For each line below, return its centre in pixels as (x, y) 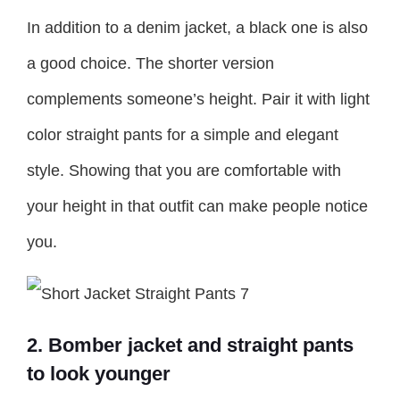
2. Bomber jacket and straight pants (190, 346)
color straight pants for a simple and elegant (183, 135)
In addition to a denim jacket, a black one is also (197, 28)
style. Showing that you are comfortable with (184, 171)
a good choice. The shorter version (150, 64)
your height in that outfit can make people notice (197, 207)
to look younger (99, 374)
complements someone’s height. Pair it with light (198, 100)
